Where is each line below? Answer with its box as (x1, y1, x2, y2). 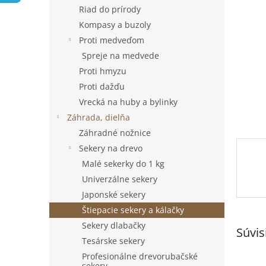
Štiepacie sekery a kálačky (82, 204, 184, 216)
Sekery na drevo (79, 142, 142, 154)
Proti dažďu (79, 81, 125, 92)
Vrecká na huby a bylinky (79, 96, 178, 107)
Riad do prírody (79, 4, 141, 15)
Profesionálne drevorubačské (82, 251, 198, 262)
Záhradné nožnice (79, 127, 151, 138)
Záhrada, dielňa (67, 112, 130, 123)
